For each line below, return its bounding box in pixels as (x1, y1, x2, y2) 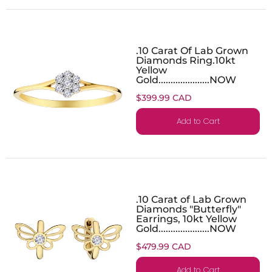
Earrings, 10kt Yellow (136, 212, 237, 225)
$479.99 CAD (136, 240, 191, 252)
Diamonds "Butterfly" (136, 202, 241, 215)
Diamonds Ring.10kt (136, 53, 236, 66)
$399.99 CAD (136, 92, 192, 103)
